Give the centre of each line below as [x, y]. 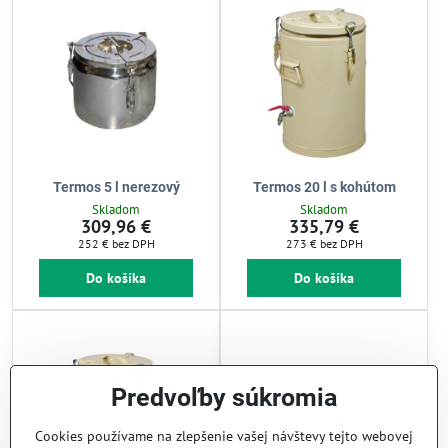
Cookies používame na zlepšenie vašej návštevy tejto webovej [224, 436]
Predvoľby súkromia [224, 397]
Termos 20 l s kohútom [324, 186]
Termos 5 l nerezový [116, 186]
